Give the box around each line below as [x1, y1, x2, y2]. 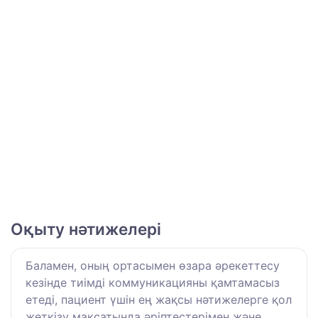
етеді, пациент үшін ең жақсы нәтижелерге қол [26, 292, 292, 307]
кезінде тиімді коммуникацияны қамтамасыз [26, 275, 280, 290]
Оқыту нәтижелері [11, 219, 161, 239]
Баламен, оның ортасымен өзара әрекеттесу [26, 258, 280, 273]
